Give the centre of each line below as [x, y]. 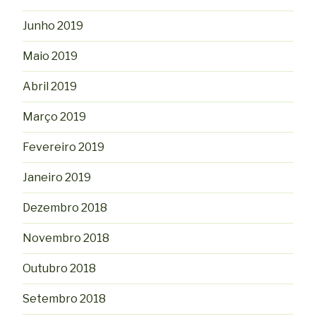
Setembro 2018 [64, 298]
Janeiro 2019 [57, 177]
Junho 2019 [53, 25]
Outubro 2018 [59, 268]
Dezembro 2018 [65, 207]
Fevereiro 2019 [63, 147]
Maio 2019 [50, 56]
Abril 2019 [50, 86]
